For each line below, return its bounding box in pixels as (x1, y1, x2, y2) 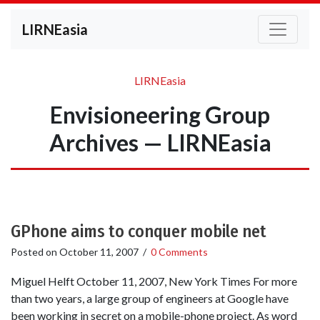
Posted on (11, 246, 59, 258)
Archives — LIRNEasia (49, 129, 271, 156)
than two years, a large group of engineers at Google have (11, 291, 289, 306)
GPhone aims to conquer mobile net (11, 221, 266, 241)
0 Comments (151, 246, 208, 258)
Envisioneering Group (50, 101, 270, 129)
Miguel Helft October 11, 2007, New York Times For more (11, 274, 297, 289)
